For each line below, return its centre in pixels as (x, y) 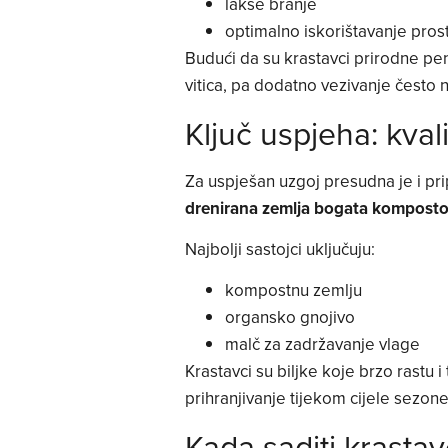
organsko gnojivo (289, 317)
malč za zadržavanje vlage (322, 344)
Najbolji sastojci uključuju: (279, 248)
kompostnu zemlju (293, 290)
